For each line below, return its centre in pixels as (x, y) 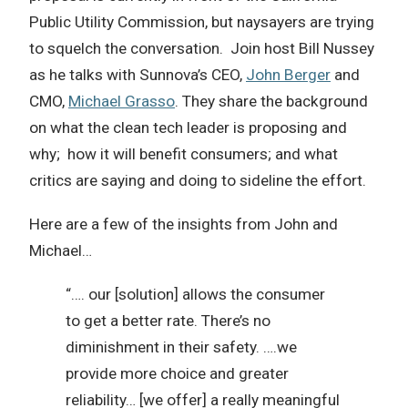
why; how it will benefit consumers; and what (184, 154)
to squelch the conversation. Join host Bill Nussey (202, 49)
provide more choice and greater (177, 374)
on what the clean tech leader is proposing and (188, 128)
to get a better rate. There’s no (168, 321)
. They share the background (271, 102)
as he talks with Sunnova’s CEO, (138, 75)
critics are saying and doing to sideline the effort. (198, 181)
